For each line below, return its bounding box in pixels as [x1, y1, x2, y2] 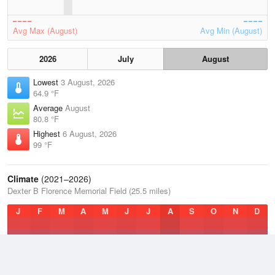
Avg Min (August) [200, 25, 262, 36]
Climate [7, 172, 39, 185]
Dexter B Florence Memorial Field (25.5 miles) [7, 185, 171, 196]
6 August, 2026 [63, 128, 117, 139]
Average [33, 102, 65, 114]
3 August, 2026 [61, 76, 115, 88]
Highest [33, 128, 63, 139]
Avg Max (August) [13, 25, 77, 36]
